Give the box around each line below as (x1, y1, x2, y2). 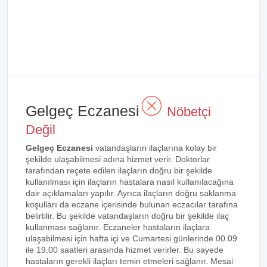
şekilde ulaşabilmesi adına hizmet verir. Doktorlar (26, 154, 210, 164)
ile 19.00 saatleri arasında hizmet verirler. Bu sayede (26, 245, 223, 254)
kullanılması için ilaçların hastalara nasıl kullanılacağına (26, 177, 234, 187)
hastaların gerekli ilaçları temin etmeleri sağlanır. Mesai (26, 256, 233, 266)
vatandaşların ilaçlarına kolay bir (93, 143, 217, 153)
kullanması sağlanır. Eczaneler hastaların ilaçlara (26, 222, 210, 232)
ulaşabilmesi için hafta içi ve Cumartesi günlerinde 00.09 (26, 234, 237, 243)
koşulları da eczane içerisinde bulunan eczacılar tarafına (26, 200, 238, 209)
